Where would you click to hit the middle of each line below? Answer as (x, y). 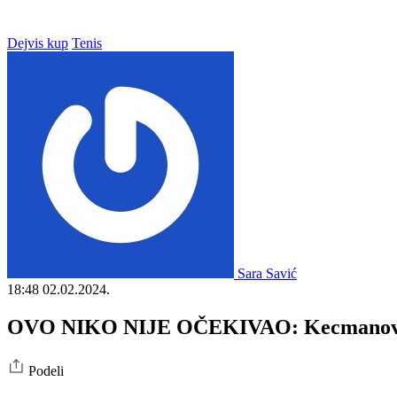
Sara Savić (267, 273)
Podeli (46, 370)
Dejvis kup (38, 43)
